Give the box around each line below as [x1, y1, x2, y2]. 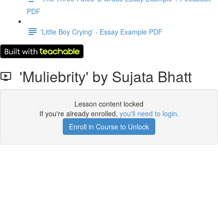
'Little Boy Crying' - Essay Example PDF [40, 26, 163, 36]
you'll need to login [119, 109, 177, 118]
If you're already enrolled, [39, 109, 120, 118]
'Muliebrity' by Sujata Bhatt [12, 66, 192, 87]
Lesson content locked [74, 99, 144, 109]
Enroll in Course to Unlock [69, 122, 149, 131]
